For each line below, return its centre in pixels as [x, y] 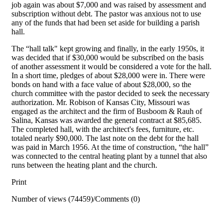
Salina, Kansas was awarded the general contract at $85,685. [107, 120]
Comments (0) [117, 199]
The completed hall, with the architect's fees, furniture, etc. [103, 129]
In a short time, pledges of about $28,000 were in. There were [108, 76]
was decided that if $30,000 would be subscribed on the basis [108, 58]
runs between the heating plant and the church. [84, 165]
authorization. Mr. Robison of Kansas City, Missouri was [101, 103]
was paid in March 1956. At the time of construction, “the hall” [110, 147]
